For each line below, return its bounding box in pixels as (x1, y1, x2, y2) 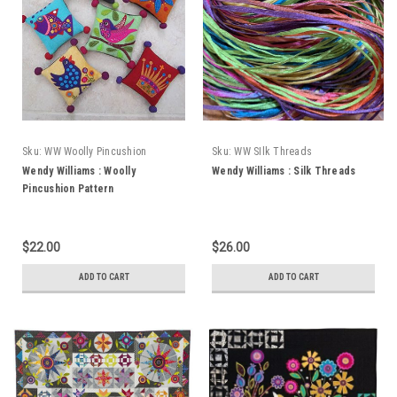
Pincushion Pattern (22, 183, 114, 195)
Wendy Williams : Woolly (22, 165, 136, 177)
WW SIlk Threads (234, 145, 312, 158)
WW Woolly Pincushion (44, 145, 147, 158)
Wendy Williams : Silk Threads (212, 165, 356, 177)
